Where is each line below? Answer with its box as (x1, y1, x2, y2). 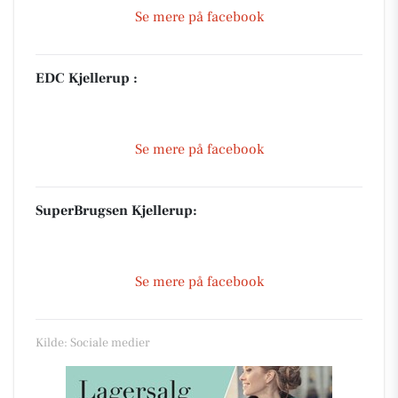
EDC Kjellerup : (36, 68, 138, 87)
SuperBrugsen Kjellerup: (36, 201, 197, 219)
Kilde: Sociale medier (36, 334, 150, 351)
